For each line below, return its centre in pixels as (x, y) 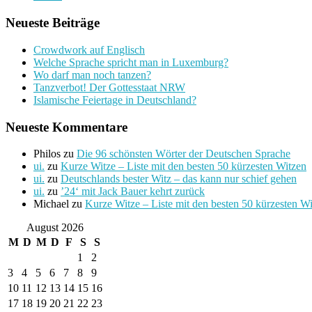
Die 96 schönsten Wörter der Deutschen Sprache (184, 154)
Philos (47, 154)
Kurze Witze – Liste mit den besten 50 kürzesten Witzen (184, 166)
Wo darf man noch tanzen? (92, 75)
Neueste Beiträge (53, 23)
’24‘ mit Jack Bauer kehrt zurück (133, 192)
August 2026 (55, 228)
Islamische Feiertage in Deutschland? (115, 100)
